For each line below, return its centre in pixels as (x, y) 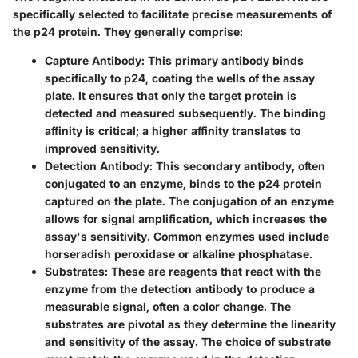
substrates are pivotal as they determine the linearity (190, 324)
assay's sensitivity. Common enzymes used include (187, 236)
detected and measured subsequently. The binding (185, 113)
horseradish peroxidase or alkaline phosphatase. (179, 253)
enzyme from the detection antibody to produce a (180, 288)
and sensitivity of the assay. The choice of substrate (188, 341)
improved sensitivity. (102, 148)
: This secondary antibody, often (237, 165)
